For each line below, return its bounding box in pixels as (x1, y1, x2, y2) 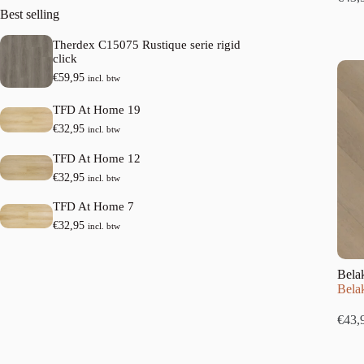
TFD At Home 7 (53, 199, 135, 213)
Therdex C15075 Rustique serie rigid (53, 37, 241, 51)
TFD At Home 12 (53, 151, 141, 165)
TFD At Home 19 (53, 103, 141, 117)
